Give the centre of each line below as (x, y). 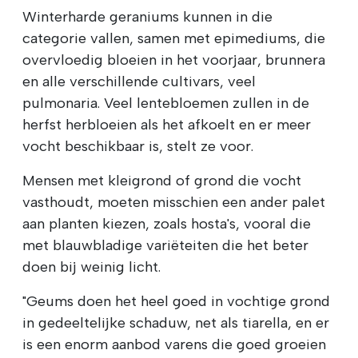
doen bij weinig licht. (91, 267)
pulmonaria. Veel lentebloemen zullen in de (166, 103)
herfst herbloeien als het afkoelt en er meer (167, 125)
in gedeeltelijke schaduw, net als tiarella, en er (176, 323)
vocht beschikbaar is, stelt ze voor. (138, 147)
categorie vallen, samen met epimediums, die (174, 39)
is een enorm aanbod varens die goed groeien (174, 345)
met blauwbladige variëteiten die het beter (165, 246)
